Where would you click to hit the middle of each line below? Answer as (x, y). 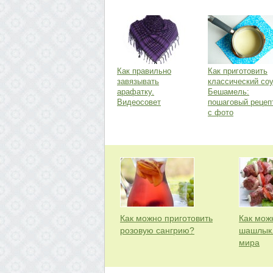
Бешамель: (229, 92)
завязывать (138, 81)
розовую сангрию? (157, 230)
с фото (221, 112)
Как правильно (144, 71)
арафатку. (136, 92)
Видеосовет (139, 102)
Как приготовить (238, 71)
